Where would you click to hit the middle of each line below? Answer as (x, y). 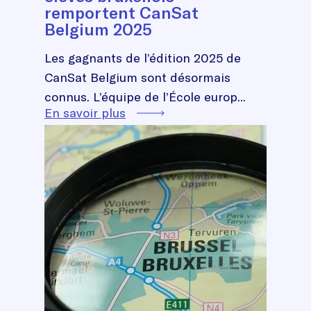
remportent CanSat (121, 12)
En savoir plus (85, 112)
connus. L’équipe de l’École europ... (145, 96)
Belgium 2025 (98, 29)
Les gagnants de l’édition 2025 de (143, 58)
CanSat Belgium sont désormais (137, 77)
